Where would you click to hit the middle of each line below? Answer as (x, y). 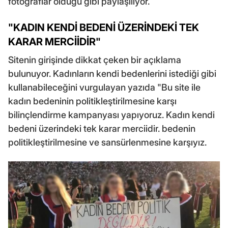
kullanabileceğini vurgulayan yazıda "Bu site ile (104, 88)
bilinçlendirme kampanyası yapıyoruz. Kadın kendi (111, 115)
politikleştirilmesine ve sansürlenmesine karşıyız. (107, 142)
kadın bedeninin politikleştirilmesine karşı (92, 101)
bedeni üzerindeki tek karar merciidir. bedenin (102, 129)
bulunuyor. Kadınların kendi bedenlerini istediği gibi (112, 74)
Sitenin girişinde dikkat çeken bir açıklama (95, 60)
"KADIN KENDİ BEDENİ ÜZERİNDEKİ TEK (104, 28)
